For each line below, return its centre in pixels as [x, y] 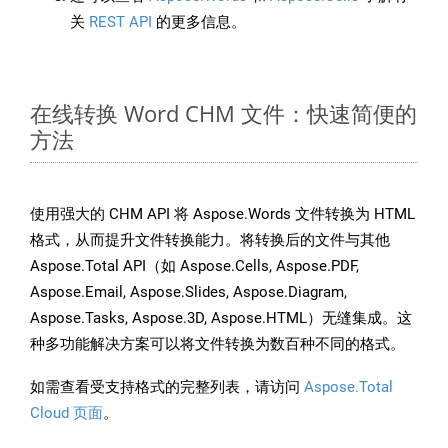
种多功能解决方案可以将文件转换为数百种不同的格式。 [217, 344]
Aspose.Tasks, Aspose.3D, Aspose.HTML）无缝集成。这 [221, 318]
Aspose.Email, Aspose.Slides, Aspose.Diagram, [188, 292]
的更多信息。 [199, 22]
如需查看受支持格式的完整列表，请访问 [167, 387]
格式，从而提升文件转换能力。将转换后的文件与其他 [210, 240]
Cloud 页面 [66, 413]
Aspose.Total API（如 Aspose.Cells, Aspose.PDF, [194, 266]
